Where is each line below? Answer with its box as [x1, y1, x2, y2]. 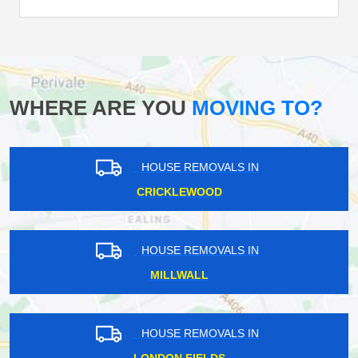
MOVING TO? [186, 96, 323, 121]
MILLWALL [149, 268, 209, 282]
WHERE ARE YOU [10, 96, 186, 121]
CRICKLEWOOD [136, 185, 222, 199]
